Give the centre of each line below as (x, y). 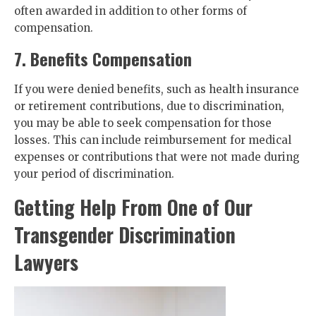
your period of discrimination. (94, 174)
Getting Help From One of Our (133, 207)
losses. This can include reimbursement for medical (153, 140)
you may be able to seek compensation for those (143, 123)
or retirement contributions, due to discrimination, (149, 106)
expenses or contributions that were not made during (157, 157)
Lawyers (46, 262)
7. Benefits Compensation (103, 59)
